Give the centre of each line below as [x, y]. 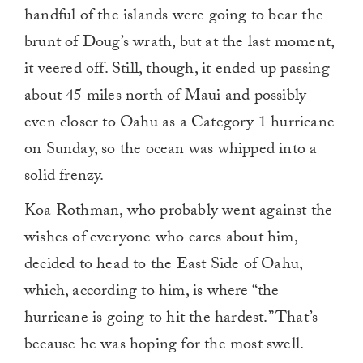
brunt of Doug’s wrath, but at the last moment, [179, 44]
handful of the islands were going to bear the [174, 17]
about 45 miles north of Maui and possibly [166, 98]
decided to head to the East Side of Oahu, [164, 266]
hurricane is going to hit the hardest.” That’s [171, 320]
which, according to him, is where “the [152, 293]
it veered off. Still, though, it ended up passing [177, 71]
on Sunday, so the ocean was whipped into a [171, 151]
